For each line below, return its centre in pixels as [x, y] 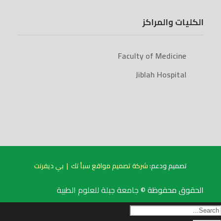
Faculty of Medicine [152, 56]
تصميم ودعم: [167, 166]
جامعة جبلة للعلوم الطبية [99, 190]
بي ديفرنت [49, 166]
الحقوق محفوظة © [172, 190]
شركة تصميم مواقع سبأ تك [110, 166]
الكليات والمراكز [173, 22]
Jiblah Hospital [161, 75]
